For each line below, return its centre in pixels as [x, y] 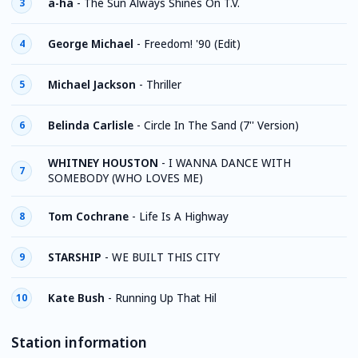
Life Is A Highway [184, 216]
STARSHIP [75, 257]
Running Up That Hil [166, 298]
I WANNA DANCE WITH [230, 163]
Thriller [164, 84]
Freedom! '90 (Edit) [192, 44]
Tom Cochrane [88, 216]
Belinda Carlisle [91, 125]
